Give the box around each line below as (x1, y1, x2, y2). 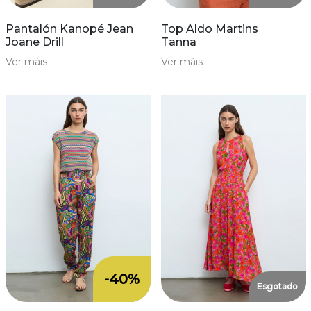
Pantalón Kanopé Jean (5, 22, 133, 35)
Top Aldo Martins (160, 22, 258, 35)
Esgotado (256, 280, 298, 292)
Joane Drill (5, 35, 64, 49)
